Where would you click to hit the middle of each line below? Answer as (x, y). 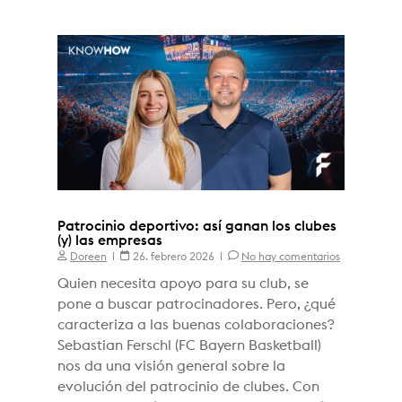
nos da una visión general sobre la (171, 367)
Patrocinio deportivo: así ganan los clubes (197, 227)
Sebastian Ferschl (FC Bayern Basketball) (189, 346)
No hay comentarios (291, 257)
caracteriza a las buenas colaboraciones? (196, 325)
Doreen (88, 257)
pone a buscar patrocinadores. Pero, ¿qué (197, 305)
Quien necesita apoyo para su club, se (183, 284)
